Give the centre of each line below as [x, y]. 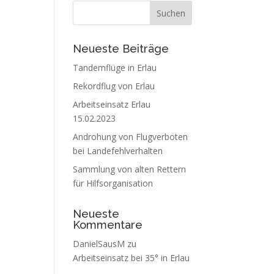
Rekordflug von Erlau [114, 86]
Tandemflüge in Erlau [115, 68]
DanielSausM [99, 244]
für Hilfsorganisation [113, 183]
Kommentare [108, 225]
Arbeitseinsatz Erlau [112, 104]
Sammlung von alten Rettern [130, 169]
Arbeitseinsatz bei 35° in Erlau [131, 258]
